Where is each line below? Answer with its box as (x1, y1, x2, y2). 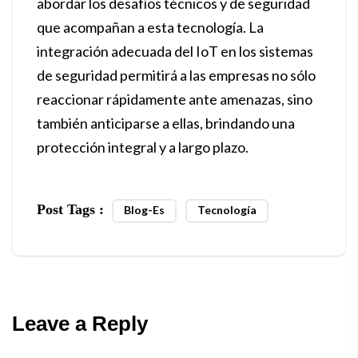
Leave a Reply (12, 312, 148, 336)
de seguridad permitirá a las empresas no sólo (37, 66, 316, 84)
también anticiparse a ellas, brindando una (37, 114, 295, 132)
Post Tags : (37, 201, 108, 217)
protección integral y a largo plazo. (37, 138, 249, 156)
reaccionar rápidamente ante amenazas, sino (37, 90, 312, 108)
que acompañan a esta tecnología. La (37, 18, 264, 36)
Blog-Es (124, 203, 165, 217)
